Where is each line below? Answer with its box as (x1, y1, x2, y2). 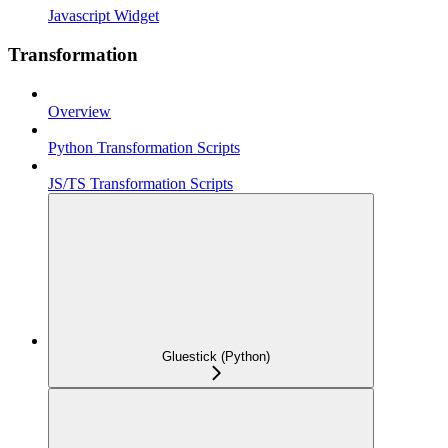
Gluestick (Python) (162, 348, 270, 364)
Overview (48, 102, 111, 120)
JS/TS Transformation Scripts (48, 174, 233, 192)
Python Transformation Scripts (48, 138, 240, 156)
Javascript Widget (48, 7, 159, 25)
